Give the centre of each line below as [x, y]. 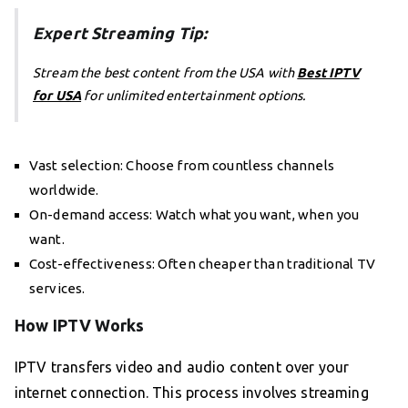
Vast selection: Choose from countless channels [182, 166]
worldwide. [64, 190]
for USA [57, 96]
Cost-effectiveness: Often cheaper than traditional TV [202, 264]
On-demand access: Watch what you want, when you [194, 215]
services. [57, 289]
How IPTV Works [80, 326]
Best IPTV [328, 73]
